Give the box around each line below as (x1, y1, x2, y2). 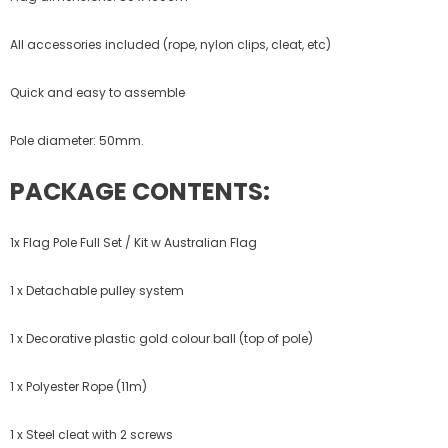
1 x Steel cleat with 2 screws (10, 425, 173, 443)
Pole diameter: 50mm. (10, 131, 144, 149)
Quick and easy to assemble (10, 83, 185, 101)
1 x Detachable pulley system (10, 281, 184, 299)
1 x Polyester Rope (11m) (10, 377, 147, 395)
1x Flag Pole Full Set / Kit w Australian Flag (10, 233, 257, 251)
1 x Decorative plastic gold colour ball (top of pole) (10, 329, 313, 347)
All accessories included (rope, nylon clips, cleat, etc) (10, 35, 331, 53)
